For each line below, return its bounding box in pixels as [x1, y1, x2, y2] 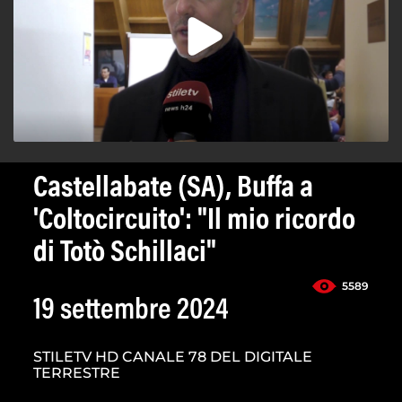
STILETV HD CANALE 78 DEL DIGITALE [33, 348, 312, 366]
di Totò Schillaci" [33, 239, 216, 270]
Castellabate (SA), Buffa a [33, 174, 313, 205]
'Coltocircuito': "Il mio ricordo [33, 206, 355, 238]
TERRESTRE [33, 364, 120, 382]
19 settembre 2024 [33, 296, 229, 328]
